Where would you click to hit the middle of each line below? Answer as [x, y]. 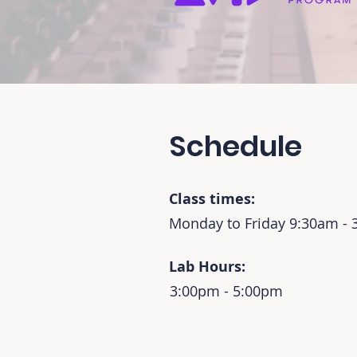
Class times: [212, 199]
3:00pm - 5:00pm [226, 291]
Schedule [235, 146]
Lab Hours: [207, 267]
